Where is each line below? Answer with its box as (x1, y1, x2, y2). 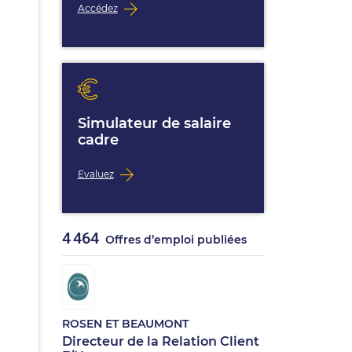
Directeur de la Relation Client (61, 334, 259, 349)
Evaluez (77, 167, 114, 180)
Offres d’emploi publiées (101, 233, 247, 247)
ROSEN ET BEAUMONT (61, 317, 189, 331)
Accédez (77, 2, 118, 14)
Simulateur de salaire (77, 115, 231, 132)
